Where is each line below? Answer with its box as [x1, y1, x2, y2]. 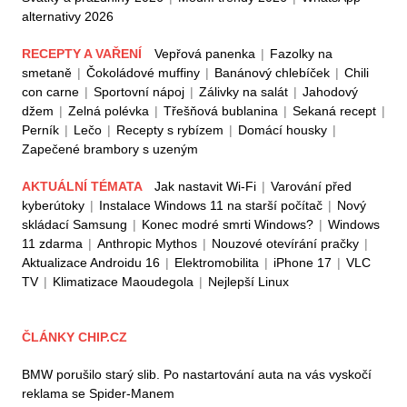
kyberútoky [22, 198, 84, 213]
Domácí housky [238, 123, 327, 138]
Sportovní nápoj [94, 84, 184, 100]
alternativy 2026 [22, 9, 114, 25]
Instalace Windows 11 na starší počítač [99, 198, 323, 213]
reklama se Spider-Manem [22, 386, 174, 402]
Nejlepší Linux [208, 274, 289, 290]
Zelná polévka [68, 104, 149, 119]
